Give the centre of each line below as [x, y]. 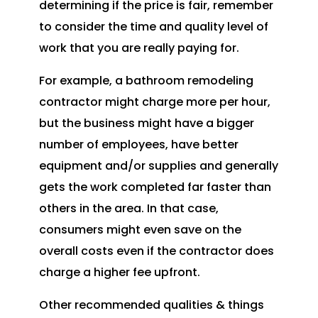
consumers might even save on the [140, 230]
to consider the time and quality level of [153, 27]
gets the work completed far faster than [155, 187]
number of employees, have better [138, 145]
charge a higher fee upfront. [119, 273]
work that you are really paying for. [139, 48]
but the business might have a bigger [146, 124]
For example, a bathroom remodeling [146, 81]
